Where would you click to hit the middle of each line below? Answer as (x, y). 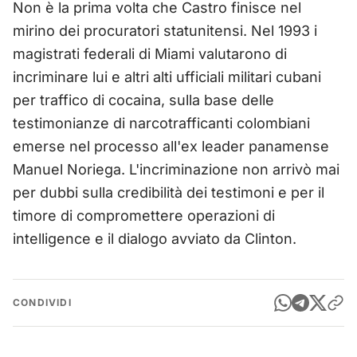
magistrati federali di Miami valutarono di (150, 53)
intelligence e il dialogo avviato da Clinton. (155, 238)
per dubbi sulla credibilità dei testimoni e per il (169, 192)
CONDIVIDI (42, 302)
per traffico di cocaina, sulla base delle (143, 100)
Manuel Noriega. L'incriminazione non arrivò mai (176, 169)
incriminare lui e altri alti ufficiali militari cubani (167, 76)
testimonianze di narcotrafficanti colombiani (161, 123)
